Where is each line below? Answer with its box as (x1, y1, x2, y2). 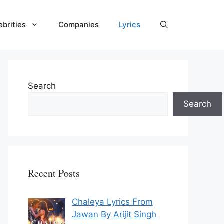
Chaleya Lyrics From (71, 197, 153, 207)
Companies (58, 20, 99, 29)
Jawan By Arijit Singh (71, 209, 156, 219)
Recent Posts (28, 166, 80, 180)
